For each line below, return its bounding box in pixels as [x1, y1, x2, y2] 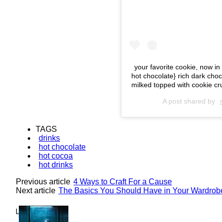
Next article [16, 186, 55, 195]
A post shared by [162, 97, 217, 105]
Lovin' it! [16, 206, 43, 219]
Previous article [16, 177, 70, 186]
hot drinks [39, 160, 73, 169]
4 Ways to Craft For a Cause [73, 177, 172, 186]
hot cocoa [39, 151, 73, 160]
